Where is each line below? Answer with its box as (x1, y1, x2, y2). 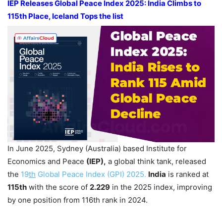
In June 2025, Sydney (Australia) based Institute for (7, 144, 187, 154)
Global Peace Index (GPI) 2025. (36, 169, 146, 179)
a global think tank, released (106, 157, 206, 166)
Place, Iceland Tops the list (27, 11, 123, 21)
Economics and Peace (7, 157, 86, 166)
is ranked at (166, 169, 209, 179)
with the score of (27, 182, 90, 192)
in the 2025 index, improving (110, 182, 212, 192)
